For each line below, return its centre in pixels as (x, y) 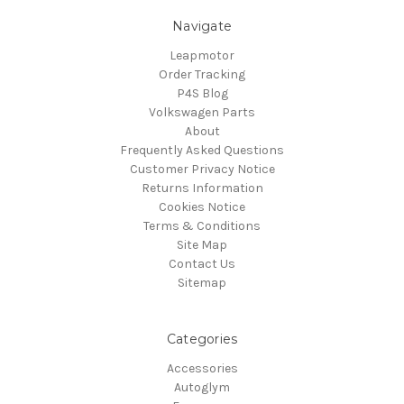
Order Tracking (202, 74)
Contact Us (202, 264)
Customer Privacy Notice (202, 169)
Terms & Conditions (202, 226)
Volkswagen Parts (202, 112)
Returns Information (202, 188)
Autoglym (202, 387)
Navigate (202, 27)
